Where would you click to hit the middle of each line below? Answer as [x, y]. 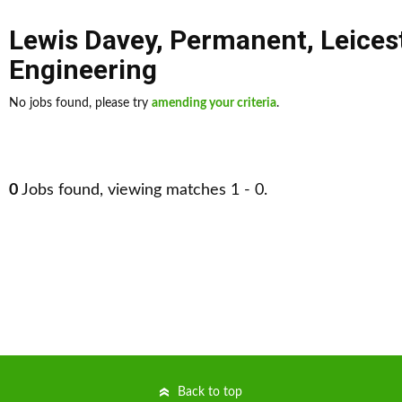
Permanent [238, 40]
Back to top [210, 392]
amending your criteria [214, 103]
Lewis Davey [83, 40]
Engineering [83, 70]
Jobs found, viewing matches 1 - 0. [143, 190]
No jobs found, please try [80, 103]
